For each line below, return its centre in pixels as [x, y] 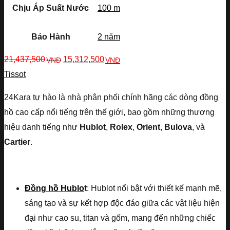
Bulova [178, 127]
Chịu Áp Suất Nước [51, 8]
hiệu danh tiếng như [42, 127]
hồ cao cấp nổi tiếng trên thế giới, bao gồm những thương [109, 112]
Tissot [15, 74]
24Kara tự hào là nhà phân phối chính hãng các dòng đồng [111, 98]
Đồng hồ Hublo [54, 188]
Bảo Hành [51, 37]
